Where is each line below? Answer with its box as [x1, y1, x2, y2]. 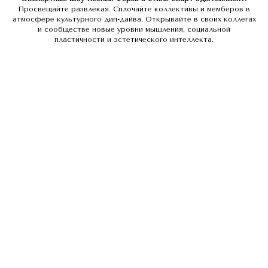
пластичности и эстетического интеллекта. [54, 35, 214, 44]
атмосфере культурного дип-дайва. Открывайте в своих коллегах [12, 14, 256, 23]
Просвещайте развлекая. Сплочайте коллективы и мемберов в [18, 4, 250, 13]
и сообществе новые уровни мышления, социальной [38, 25, 230, 33]
